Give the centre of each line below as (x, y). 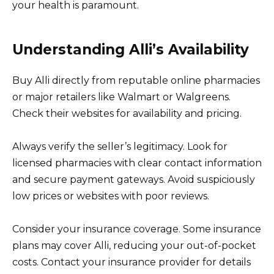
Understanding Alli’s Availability (131, 50)
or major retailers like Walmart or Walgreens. (121, 97)
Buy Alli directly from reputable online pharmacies (136, 81)
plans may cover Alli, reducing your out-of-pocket (134, 246)
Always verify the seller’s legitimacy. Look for (120, 147)
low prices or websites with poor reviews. (111, 196)
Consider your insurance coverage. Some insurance (137, 229)
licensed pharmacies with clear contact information (137, 163)
